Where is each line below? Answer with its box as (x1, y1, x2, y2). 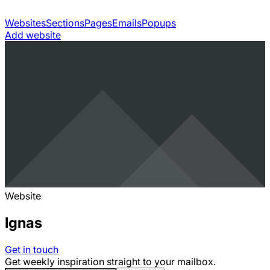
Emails (112, 17, 142, 29)
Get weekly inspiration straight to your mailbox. (5, 255, 216, 268)
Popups (142, 17, 176, 29)
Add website (5, 29, 61, 41)
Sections (46, 17, 84, 29)
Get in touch (5, 243, 58, 256)
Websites (5, 17, 46, 29)
